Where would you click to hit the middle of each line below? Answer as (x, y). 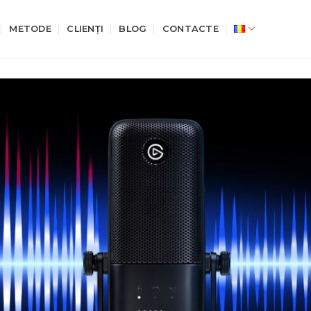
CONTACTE (190, 28)
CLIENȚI (85, 28)
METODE (30, 28)
